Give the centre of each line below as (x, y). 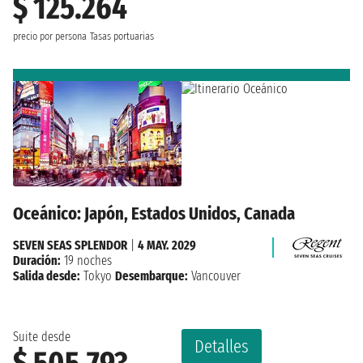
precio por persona (50, 37)
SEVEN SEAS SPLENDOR (70, 245)
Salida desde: (47, 275)
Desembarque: (152, 275)
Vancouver (214, 275)
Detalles (222, 346)
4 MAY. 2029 (167, 245)
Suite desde (42, 336)
